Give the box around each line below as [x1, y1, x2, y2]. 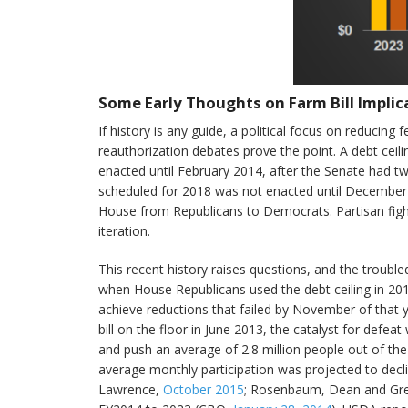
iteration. [98, 221, 150, 240]
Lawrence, [98, 380, 163, 398]
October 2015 [163, 380, 244, 398]
